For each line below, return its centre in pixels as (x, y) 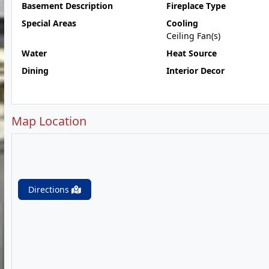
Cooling (182, 23)
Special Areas (49, 23)
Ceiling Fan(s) (193, 36)
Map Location (49, 121)
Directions (50, 189)
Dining (35, 71)
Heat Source (191, 53)
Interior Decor (195, 71)
